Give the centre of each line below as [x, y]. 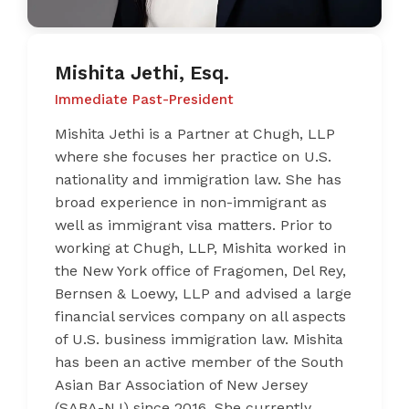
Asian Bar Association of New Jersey [181, 384]
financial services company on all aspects [200, 316]
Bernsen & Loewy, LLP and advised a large [203, 293]
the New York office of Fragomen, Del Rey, [200, 270]
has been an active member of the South [199, 362]
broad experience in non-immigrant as [191, 202]
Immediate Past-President [144, 99]
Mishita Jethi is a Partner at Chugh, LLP [195, 133]
